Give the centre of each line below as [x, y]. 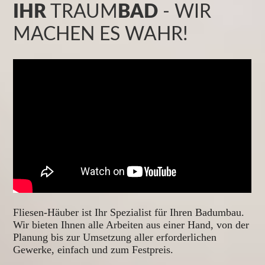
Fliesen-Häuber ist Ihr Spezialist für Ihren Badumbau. [129, 213]
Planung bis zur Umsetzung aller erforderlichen [115, 237]
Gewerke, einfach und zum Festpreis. [93, 250]
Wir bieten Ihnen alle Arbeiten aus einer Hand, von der [131, 225]
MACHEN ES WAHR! [101, 35]
